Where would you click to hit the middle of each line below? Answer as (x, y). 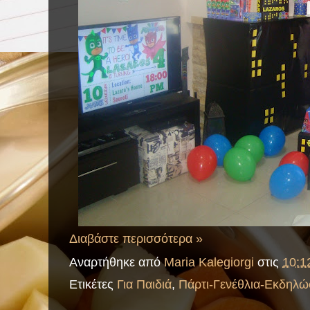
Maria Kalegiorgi (209, 262)
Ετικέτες (93, 284)
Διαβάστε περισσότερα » (136, 239)
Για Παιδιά (144, 284)
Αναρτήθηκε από (117, 262)
